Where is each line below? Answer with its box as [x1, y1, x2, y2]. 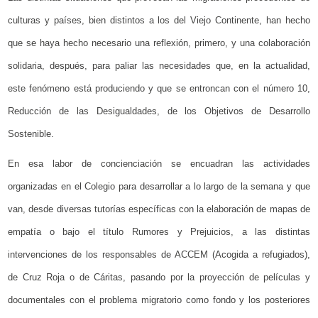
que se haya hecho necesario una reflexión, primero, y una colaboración [8, 38, 310, 49]
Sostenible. [8, 128, 55, 140]
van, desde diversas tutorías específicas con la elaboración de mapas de [8, 204, 310, 215]
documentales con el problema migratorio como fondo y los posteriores [8, 295, 310, 306]
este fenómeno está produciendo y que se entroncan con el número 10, [8, 83, 310, 94]
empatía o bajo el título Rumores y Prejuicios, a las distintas [8, 226, 310, 238]
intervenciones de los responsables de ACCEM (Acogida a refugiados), [8, 249, 310, 261]
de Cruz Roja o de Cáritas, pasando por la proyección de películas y [8, 272, 310, 283]
